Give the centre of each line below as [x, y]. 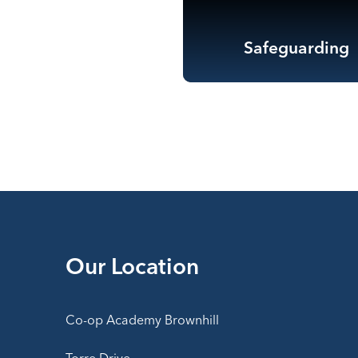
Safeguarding [296, 49]
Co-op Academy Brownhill [142, 321]
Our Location [132, 268]
